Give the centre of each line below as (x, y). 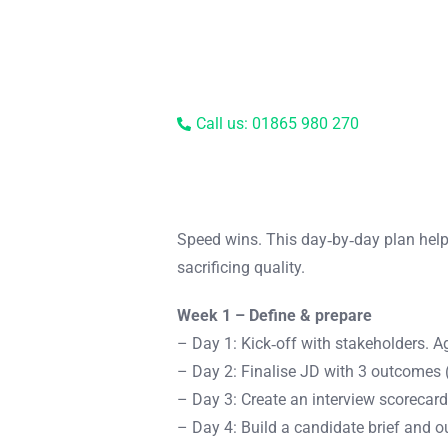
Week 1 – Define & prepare (275, 315)
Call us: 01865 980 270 (278, 123)
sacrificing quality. (241, 267)
